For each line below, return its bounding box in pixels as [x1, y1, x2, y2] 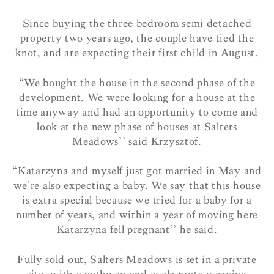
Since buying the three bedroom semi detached [22, 17, 252, 31]
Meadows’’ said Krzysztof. [72, 135, 202, 148]
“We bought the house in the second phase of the [18, 76, 256, 89]
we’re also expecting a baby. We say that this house [13, 179, 261, 193]
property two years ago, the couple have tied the [20, 32, 254, 45]
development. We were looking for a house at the [18, 91, 256, 104]
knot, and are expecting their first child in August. [15, 46, 259, 60]
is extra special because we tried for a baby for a [21, 194, 252, 207]
